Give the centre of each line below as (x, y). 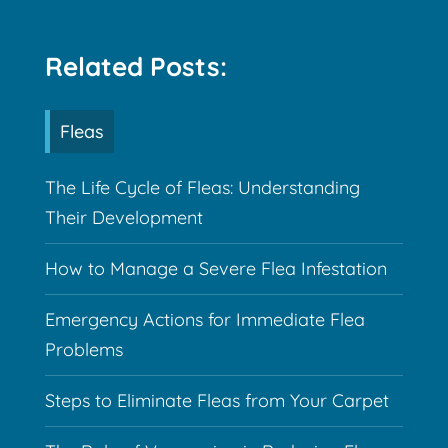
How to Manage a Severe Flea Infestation (215, 268)
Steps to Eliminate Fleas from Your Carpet (216, 400)
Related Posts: (135, 66)
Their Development (123, 217)
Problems (83, 349)
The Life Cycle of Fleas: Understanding (202, 187)
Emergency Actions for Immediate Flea (204, 319)
